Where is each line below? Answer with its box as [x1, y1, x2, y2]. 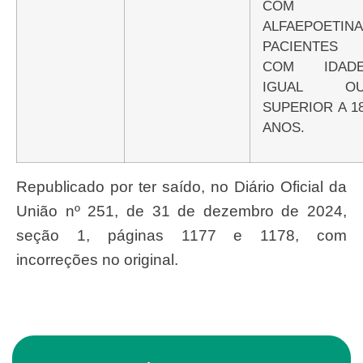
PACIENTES [263, 38, 338, 54]
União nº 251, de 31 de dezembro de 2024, [16, 202, 347, 220]
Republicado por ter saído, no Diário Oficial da [16, 177, 28, 195]
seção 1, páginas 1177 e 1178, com [16, 226, 347, 244]
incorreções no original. [16, 250, 178, 268]
